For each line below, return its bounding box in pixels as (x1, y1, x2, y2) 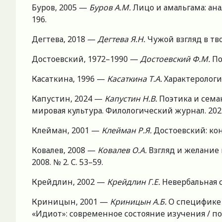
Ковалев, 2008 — (32, 145, 98, 156)
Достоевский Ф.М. (140, 54, 212, 65)
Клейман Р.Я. (102, 125, 154, 136)
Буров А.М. (89, 2, 133, 13)
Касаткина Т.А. (107, 73, 164, 85)
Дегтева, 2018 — (32, 34, 98, 45)
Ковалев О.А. (98, 145, 149, 156)
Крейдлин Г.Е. (107, 176, 162, 188)
